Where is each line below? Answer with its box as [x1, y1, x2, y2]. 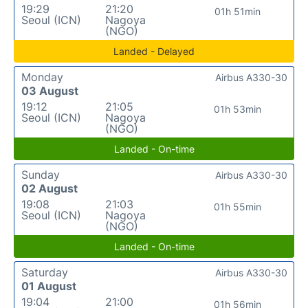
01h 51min [214, 5, 261, 17]
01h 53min [214, 102, 262, 115]
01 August [21, 278, 76, 293]
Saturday [21, 265, 68, 279]
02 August [21, 181, 78, 195]
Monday [21, 69, 63, 84]
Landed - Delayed [113, 45, 195, 57]
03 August [21, 83, 78, 98]
